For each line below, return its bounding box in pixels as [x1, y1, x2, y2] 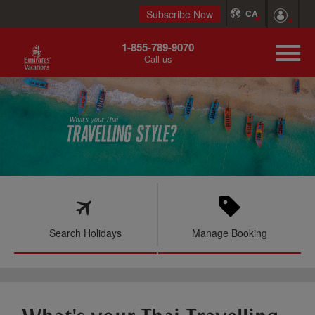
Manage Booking [192, 226, 267, 240]
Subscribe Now [146, 7, 213, 21]
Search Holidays [49, 226, 122, 240]
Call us [143, 52, 172, 65]
